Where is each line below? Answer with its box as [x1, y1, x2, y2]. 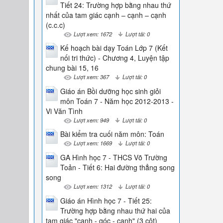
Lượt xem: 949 [73, 115, 109, 124]
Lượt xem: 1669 [73, 139, 112, 147]
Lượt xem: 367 [73, 73, 109, 81]
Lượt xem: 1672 [73, 29, 112, 38]
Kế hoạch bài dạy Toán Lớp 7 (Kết [60, 43, 168, 53]
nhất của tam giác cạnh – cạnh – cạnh [45, 9, 166, 20]
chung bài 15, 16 [45, 63, 99, 73]
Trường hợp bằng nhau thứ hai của [60, 205, 170, 216]
